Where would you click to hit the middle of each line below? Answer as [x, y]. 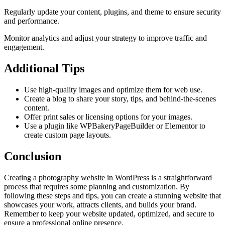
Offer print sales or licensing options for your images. [108, 117]
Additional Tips [44, 68]
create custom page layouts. [68, 135]
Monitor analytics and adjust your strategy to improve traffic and [105, 38]
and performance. [32, 21]
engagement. [24, 47]
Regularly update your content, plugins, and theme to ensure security [113, 12]
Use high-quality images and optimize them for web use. [113, 89]
